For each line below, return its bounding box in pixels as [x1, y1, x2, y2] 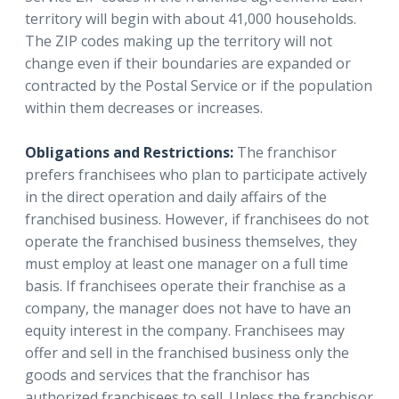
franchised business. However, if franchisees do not [25, 208, 369, 229]
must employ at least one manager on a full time [25, 253, 348, 273]
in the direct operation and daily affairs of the [25, 186, 327, 207]
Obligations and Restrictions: [25, 142, 233, 162]
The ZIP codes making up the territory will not [25, 30, 332, 51]
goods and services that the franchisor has [25, 364, 310, 385]
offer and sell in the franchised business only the [25, 342, 349, 362]
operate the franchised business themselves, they [25, 231, 357, 251]
